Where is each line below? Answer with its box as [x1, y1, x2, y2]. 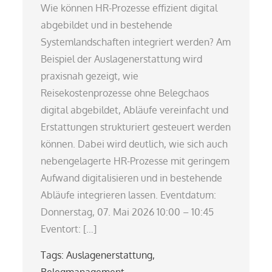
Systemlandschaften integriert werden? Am [41, 35, 231, 48]
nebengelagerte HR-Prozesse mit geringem [41, 154, 230, 167]
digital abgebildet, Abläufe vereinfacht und [41, 103, 229, 116]
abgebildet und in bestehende [41, 18, 173, 31]
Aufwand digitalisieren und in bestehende [41, 171, 223, 184]
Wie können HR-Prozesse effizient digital [41, 1, 218, 14]
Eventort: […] [41, 222, 97, 235]
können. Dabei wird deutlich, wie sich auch [41, 137, 228, 150]
